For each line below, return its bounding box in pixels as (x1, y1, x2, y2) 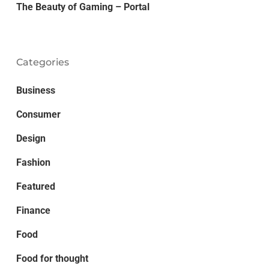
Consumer (16, 109, 61, 121)
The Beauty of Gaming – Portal (16, 1, 150, 13)
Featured (16, 181, 55, 193)
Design (16, 133, 46, 145)
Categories (16, 56, 69, 68)
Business (16, 85, 55, 97)
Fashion (16, 157, 50, 169)
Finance (16, 205, 50, 217)
